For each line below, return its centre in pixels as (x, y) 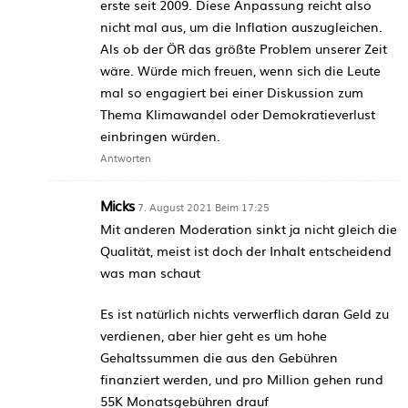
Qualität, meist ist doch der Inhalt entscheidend (246, 250)
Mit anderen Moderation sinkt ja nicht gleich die (249, 228)
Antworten (126, 157)
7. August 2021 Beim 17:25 (204, 206)
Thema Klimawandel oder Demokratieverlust (238, 113)
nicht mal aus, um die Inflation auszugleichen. (241, 26)
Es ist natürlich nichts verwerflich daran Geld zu (245, 313)
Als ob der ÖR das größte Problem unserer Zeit (244, 48)
